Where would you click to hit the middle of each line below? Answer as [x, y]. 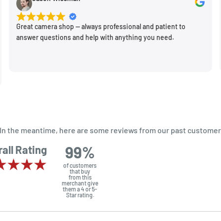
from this [80, 177]
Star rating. [80, 195]
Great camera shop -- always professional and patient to [102, 27]
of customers [80, 166]
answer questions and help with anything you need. [95, 37]
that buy [80, 171]
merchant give [80, 183]
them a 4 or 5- [80, 189]
